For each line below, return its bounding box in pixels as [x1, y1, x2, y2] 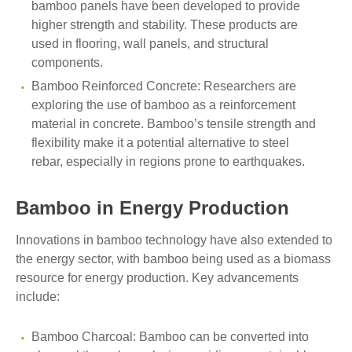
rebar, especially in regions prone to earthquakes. [31, 155, 305, 168]
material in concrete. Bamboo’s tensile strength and [31, 117, 316, 130]
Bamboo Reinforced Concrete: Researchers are [31, 79, 296, 93]
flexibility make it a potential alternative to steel [31, 136, 289, 149]
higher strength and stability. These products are [31, 18, 298, 31]
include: [16, 290, 60, 303]
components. [31, 56, 103, 69]
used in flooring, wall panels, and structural [31, 37, 269, 50]
